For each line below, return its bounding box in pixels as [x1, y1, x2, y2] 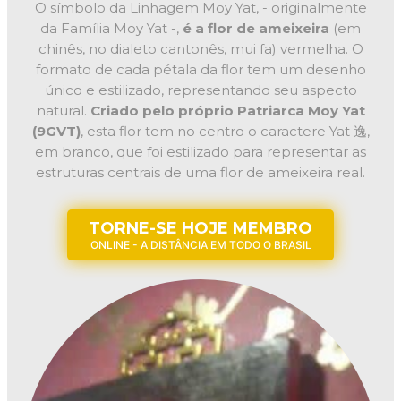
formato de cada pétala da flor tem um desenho [35, 60, 366, 78]
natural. [36, 101, 90, 119]
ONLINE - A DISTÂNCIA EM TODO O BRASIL [90, 237, 311, 252]
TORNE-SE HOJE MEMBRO [89, 218, 312, 238]
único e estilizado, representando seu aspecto [44, 81, 357, 98]
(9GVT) [31, 122, 81, 140]
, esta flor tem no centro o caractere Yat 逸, [80, 122, 370, 140]
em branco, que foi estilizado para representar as [35, 142, 366, 160]
